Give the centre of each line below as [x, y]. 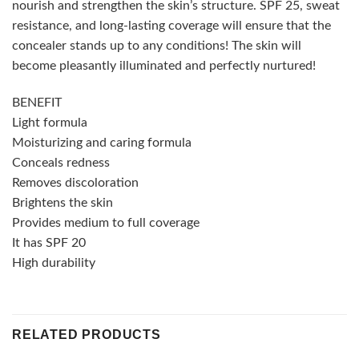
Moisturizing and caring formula [102, 142]
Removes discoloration [75, 182]
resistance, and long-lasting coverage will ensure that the [171, 26]
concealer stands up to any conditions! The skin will [157, 46]
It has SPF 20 [49, 242]
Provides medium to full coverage [106, 222]
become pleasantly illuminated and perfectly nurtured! [164, 66]
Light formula [50, 122]
